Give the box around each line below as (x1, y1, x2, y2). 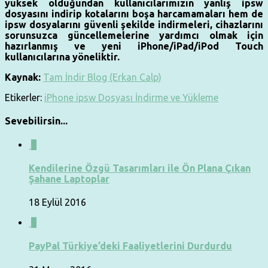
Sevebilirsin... (5, 115, 68, 127)
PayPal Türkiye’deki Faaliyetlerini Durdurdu (29, 240, 232, 252)
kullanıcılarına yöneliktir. (5, 51, 120, 63)
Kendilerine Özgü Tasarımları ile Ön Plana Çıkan (29, 162, 251, 173)
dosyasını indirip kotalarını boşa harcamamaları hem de (5, 8, 263, 20)
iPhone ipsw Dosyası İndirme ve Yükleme (44, 92, 218, 103)
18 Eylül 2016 (29, 197, 86, 208)
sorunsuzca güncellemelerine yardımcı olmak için (5, 30, 263, 41)
